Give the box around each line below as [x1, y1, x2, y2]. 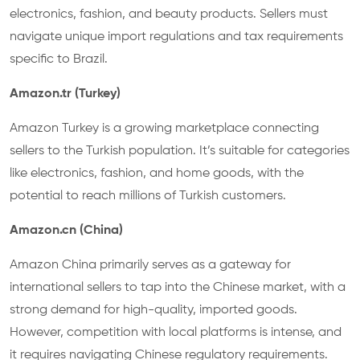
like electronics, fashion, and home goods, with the [10, 167, 304, 180]
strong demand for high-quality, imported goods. [10, 304, 297, 317]
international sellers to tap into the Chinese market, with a [10, 281, 346, 294]
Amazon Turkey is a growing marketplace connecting [10, 122, 319, 135]
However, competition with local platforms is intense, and [10, 326, 342, 339]
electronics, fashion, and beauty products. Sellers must [10, 8, 328, 21]
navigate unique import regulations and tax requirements [10, 31, 343, 43]
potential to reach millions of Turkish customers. [10, 190, 286, 202]
